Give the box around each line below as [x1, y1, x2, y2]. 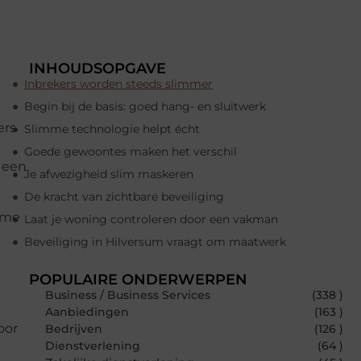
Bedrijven [45, 322, 102, 337]
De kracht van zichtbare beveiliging [24, 189, 224, 205]
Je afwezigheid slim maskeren [24, 167, 193, 182]
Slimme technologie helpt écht [24, 122, 200, 137]
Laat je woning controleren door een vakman [24, 212, 278, 227]
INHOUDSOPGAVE [29, 60, 166, 78]
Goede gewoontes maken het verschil [24, 144, 237, 160]
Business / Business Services [45, 288, 210, 303]
